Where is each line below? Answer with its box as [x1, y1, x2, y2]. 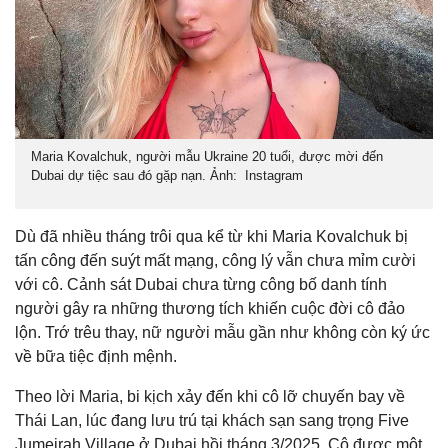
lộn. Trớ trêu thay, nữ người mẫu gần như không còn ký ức [15, 323, 430, 341]
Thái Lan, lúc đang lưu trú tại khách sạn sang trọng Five [15, 411, 409, 429]
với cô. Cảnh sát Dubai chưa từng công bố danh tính [15, 275, 387, 293]
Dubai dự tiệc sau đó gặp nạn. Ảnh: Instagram [31, 167, 303, 183]
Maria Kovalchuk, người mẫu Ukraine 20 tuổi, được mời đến [31, 148, 383, 164]
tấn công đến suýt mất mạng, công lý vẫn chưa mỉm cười [15, 251, 416, 269]
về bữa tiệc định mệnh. [15, 347, 177, 365]
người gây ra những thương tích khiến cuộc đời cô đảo [15, 299, 405, 317]
